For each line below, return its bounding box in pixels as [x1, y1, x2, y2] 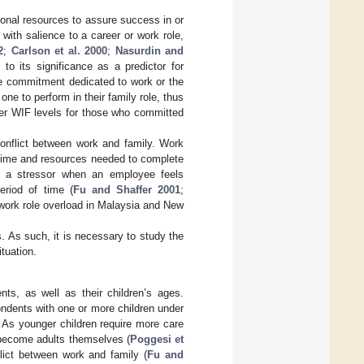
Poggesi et [129, 332, 184, 345]
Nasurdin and [115, 45, 184, 58]
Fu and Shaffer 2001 [72, 184, 181, 197]
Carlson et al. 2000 [11, 45, 108, 58]
